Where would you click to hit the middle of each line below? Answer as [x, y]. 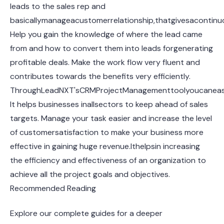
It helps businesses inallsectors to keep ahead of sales [109, 104]
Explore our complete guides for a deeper [86, 213]
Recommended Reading [53, 188]
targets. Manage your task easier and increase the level [111, 118]
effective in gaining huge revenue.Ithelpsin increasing [105, 146]
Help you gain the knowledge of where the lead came [106, 34]
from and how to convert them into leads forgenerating [111, 48]
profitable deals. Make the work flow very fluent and [105, 62]
